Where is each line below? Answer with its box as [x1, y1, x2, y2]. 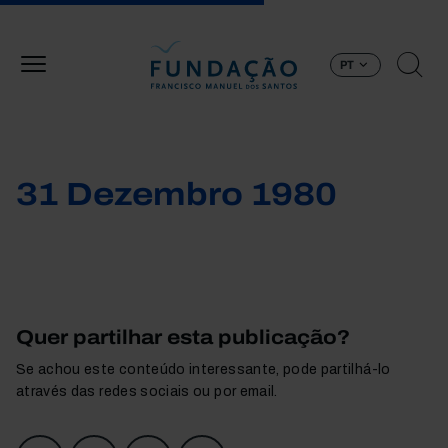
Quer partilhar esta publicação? [16, 326, 350, 348]
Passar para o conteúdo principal [222, 3, 444, 19]
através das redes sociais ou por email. [16, 384, 278, 399]
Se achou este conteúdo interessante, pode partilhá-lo [16, 362, 391, 377]
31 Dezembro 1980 [16, 177, 337, 212]
